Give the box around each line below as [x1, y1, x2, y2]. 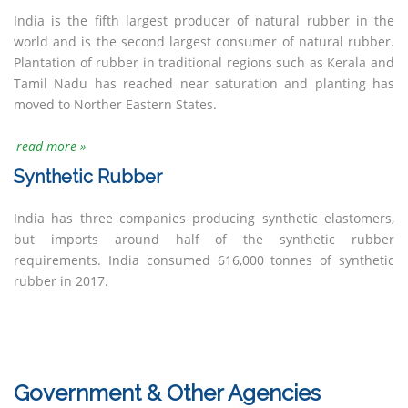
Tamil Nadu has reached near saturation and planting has [14, 75, 394, 92]
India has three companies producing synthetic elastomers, [14, 209, 394, 227]
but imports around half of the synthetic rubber [14, 230, 394, 248]
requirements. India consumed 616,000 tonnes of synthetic [14, 251, 394, 269]
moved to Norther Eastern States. [14, 96, 217, 113]
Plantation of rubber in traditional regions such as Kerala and [14, 54, 394, 71]
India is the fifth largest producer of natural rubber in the [14, 12, 394, 29]
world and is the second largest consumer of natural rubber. [14, 33, 394, 50]
